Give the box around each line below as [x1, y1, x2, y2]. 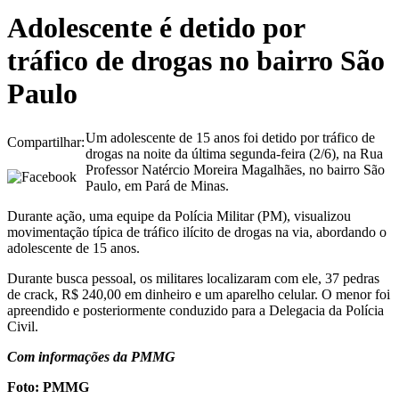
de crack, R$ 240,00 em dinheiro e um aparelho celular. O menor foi [7, 286, 390, 302]
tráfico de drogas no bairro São [7, 45, 385, 77]
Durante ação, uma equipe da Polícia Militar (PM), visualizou [7, 208, 351, 224]
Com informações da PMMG [7, 348, 175, 364]
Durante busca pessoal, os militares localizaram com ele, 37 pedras [7, 270, 379, 286]
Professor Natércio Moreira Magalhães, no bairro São [85, 161, 385, 177]
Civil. [7, 318, 38, 334]
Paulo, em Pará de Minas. [85, 177, 229, 193]
